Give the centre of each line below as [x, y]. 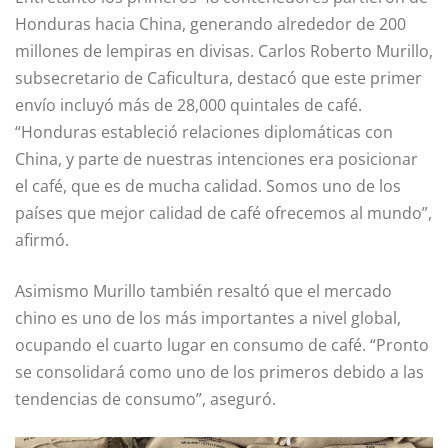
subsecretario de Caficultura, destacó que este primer [218, 77]
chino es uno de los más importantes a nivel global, [208, 317]
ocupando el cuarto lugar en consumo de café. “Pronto [222, 344]
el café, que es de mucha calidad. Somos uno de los [208, 185]
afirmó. [42, 239]
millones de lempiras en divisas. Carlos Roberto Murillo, [224, 50]
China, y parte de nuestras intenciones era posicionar [216, 158]
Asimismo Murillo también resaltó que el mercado [203, 290]
